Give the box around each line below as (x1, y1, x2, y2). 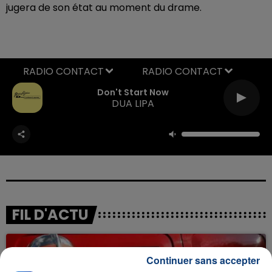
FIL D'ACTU (12, 204, 89, 225)
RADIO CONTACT (142, 64, 223, 78)
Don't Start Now (97, 86, 169, 98)
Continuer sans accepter (146, 253, 260, 267)
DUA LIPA (112, 97, 154, 110)
